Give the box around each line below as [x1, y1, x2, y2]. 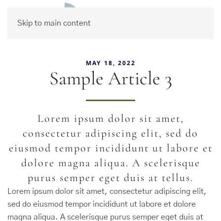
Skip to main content [17, 19, 91, 27]
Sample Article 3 [49, 67, 172, 90]
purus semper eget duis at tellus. [28, 171, 193, 184]
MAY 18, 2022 [85, 59, 136, 67]
